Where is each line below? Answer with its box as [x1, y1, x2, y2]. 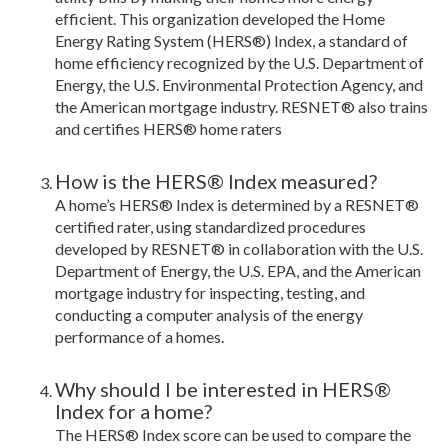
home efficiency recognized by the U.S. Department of [55, 53, 424, 73]
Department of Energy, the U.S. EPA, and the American [55, 261, 421, 281]
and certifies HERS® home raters [55, 119, 282, 139]
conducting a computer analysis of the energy [55, 305, 363, 325]
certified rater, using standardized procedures [55, 217, 366, 237]
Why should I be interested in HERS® [55, 377, 391, 402]
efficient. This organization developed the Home [55, 9, 385, 29]
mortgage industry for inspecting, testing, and [55, 283, 365, 303]
